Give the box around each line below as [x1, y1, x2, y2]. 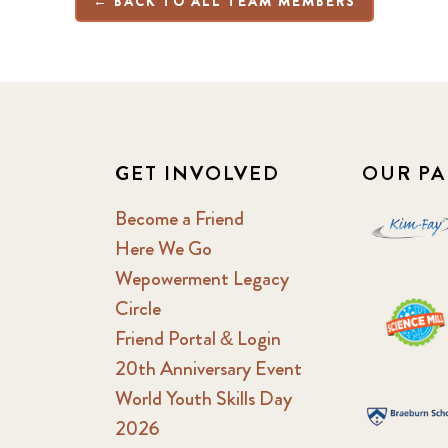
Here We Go [114, 233, 212, 263]
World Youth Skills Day [114, 383, 292, 413]
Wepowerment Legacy [114, 263, 289, 293]
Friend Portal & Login [114, 323, 281, 353]
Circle [114, 293, 161, 323]
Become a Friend [114, 203, 244, 233]
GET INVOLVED [114, 158, 280, 188]
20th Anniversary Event [114, 353, 302, 383]
